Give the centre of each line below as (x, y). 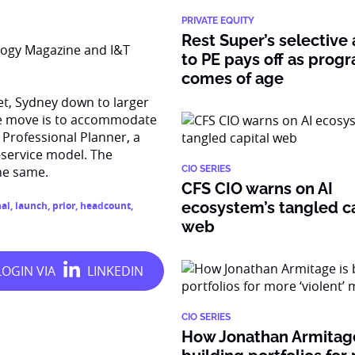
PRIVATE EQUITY (218, 21)
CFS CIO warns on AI (258, 189)
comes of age (233, 78)
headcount (105, 206)
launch (31, 206)
